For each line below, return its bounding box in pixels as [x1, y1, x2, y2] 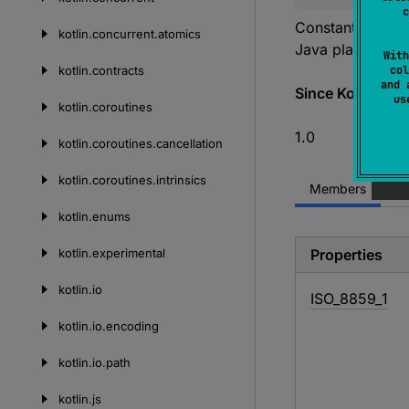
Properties [310, 246, 383, 264]
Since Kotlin [295, 84, 377, 102]
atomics [158, 26, 201, 41]
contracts [92, 63, 144, 78]
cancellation [156, 136, 223, 151]
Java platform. [295, 40, 395, 58]
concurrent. [92, 26, 158, 41]
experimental [92, 246, 165, 260]
